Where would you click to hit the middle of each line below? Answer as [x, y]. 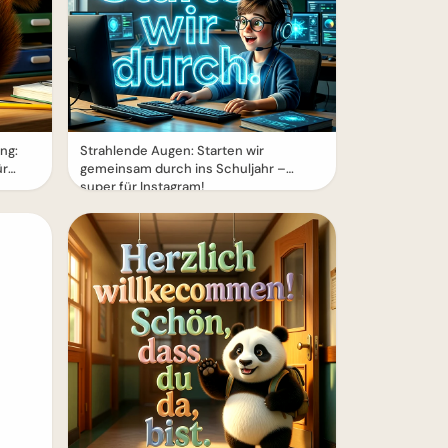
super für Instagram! [142, 186]
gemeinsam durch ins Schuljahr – [183, 168]
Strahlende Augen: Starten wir [172, 150]
